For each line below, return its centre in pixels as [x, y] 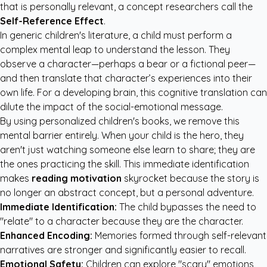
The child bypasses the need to [187, 207]
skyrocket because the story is [190, 178]
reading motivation [77, 178]
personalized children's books [104, 121]
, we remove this [204, 121]
